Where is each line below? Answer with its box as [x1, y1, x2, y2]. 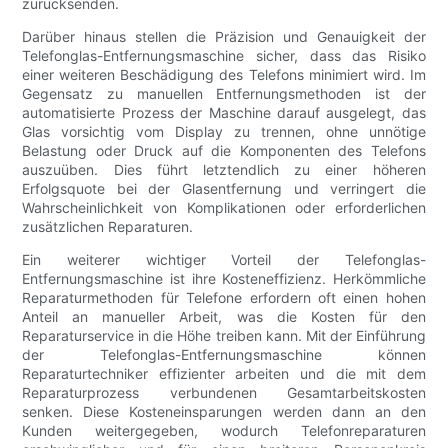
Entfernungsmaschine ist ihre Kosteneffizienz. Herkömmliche [22, 269, 426, 287]
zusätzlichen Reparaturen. [22, 217, 194, 235]
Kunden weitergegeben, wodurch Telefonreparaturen [22, 421, 426, 439]
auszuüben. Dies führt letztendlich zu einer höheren [22, 160, 426, 178]
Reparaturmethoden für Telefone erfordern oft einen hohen [22, 288, 426, 306]
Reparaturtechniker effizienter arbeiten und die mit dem [22, 364, 426, 382]
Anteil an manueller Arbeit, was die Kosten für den [22, 307, 426, 325]
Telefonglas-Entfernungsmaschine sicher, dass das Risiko [22, 46, 426, 64]
